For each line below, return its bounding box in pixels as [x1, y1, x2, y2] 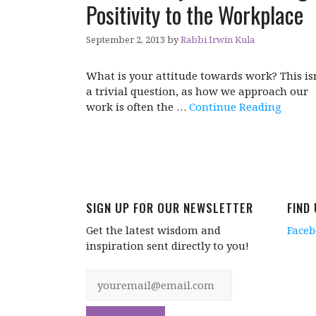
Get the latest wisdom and [86, 223, 221, 238]
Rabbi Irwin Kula [181, 32, 255, 46]
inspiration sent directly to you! [86, 238, 249, 253]
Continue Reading [189, 99, 281, 114]
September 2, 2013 [86, 32, 165, 46]
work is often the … [86, 99, 189, 114]
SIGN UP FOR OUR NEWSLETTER [86, 199, 253, 217]
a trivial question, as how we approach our [86, 83, 308, 98]
